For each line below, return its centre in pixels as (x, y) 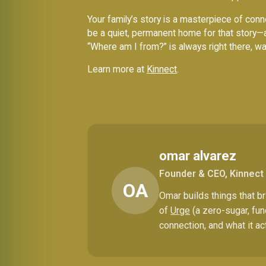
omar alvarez (198, 156)
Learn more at (117, 69)
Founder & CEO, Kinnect (212, 174)
